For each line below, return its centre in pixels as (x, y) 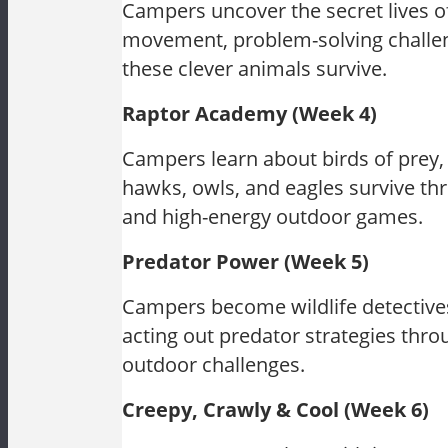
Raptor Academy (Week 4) (249, 113)
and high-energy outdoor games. (272, 216)
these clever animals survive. (254, 68)
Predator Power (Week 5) (245, 261)
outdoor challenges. (213, 364)
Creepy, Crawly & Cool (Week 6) (275, 409)
